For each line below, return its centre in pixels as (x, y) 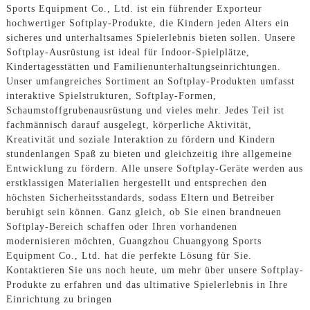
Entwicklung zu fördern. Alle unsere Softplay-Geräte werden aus (154, 169)
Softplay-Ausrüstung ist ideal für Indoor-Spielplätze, (128, 53)
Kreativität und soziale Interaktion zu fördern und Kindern (140, 140)
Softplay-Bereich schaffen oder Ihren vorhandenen (121, 227)
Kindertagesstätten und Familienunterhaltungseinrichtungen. (143, 67)
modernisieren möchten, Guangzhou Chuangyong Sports (134, 241)
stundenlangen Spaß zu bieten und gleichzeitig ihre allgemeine (149, 154)
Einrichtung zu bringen (59, 300)
